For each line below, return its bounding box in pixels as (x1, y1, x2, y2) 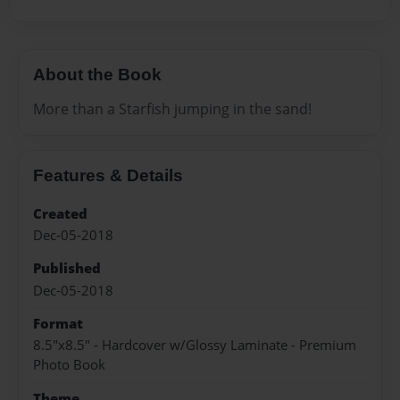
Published (33, 259, 101, 279)
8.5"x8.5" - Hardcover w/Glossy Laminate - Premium (33, 336, 356, 355)
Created (33, 204, 87, 223)
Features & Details (33, 165, 183, 185)
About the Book (33, 65, 162, 85)
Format (33, 314, 83, 334)
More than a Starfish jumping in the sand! (33, 98, 312, 119)
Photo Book (33, 355, 105, 375)
